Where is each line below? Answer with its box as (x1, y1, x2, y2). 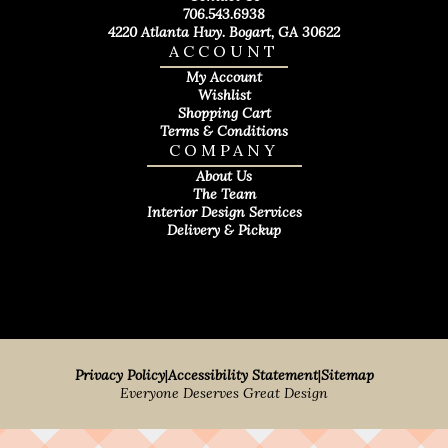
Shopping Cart (177, 104, 271, 123)
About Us (196, 167, 252, 186)
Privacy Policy (74, 365, 165, 384)
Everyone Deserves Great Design (120, 383, 328, 402)
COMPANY (169, 140, 279, 161)
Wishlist (197, 86, 251, 105)
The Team (192, 185, 256, 204)
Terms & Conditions (160, 122, 288, 141)
